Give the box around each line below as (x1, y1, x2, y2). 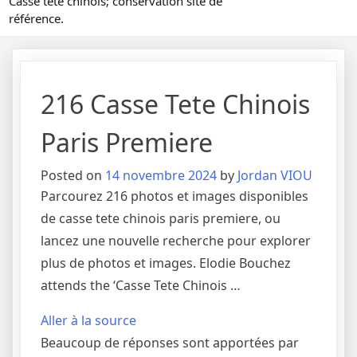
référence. (9, 10, 64, 27)
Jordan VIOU (237, 167, 312, 185)
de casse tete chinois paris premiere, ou (41, 210, 280, 228)
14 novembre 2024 (105, 167, 217, 185)
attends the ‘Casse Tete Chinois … (41, 277, 241, 295)
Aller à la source (41, 312, 136, 330)
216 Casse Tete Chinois (41, 87, 310, 122)
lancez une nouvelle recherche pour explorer (41, 232, 311, 250)
